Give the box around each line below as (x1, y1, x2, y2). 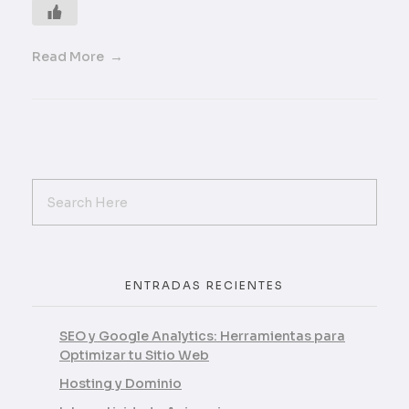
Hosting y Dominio (59, 375, 182, 393)
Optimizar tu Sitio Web (59, 347, 209, 364)
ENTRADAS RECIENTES (125, 278, 284, 292)
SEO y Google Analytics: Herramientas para (59, 328, 345, 345)
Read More (32, 48, 104, 66)
